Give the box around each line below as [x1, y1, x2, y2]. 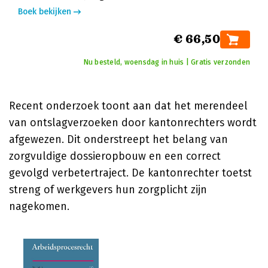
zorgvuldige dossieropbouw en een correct [9, 150, 221, 163]
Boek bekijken [18, 7, 71, 17]
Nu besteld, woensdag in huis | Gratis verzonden [83, 58, 250, 66]
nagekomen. [9, 200, 69, 213]
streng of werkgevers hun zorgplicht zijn [9, 183, 207, 196]
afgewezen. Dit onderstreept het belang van [9, 133, 228, 146]
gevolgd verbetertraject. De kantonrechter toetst [9, 166, 252, 179]
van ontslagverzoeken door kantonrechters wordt [9, 116, 257, 129]
